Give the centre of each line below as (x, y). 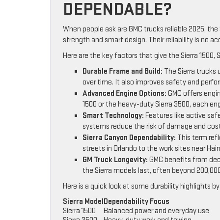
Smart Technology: (113, 116)
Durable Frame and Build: (123, 72)
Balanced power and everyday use (156, 211)
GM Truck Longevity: (115, 160)
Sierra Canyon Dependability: (129, 138)
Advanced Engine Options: (124, 94)
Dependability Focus (137, 202)
